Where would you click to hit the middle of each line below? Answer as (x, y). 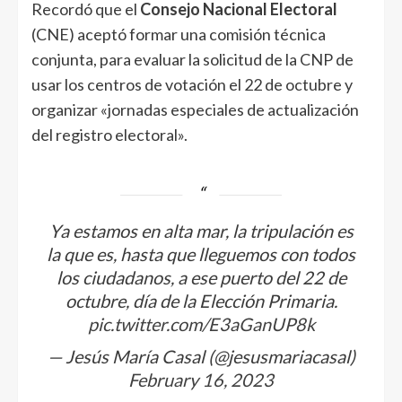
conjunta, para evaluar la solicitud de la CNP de (192, 59)
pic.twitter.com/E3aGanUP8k (201, 323)
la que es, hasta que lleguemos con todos (201, 253)
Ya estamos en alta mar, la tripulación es (201, 230)
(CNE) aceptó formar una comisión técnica (179, 34)
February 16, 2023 (201, 379)
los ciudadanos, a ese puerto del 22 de (201, 277)
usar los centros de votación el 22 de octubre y (192, 84)
